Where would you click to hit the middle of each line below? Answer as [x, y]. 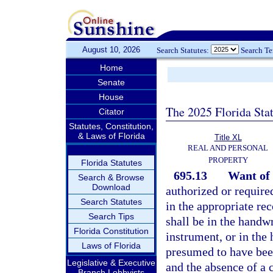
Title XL [228, 137]
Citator [111, 112]
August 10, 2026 [111, 50]
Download [111, 187]
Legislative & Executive [111, 263]
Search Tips [111, 216]
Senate [111, 82]
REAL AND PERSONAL [228, 148]
